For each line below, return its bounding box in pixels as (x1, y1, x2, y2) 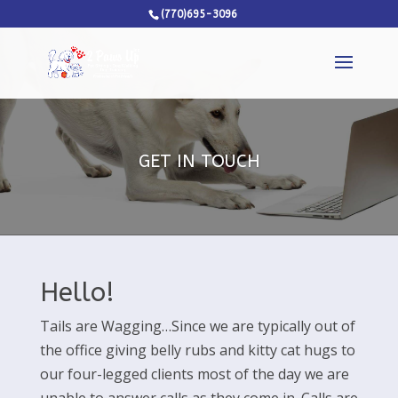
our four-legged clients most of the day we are (39, 364, 349, 384)
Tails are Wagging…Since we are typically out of (39, 316, 355, 336)
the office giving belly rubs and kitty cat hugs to (39, 340, 355, 360)
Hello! (39, 277, 115, 308)
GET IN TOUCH (138, 151, 260, 172)
